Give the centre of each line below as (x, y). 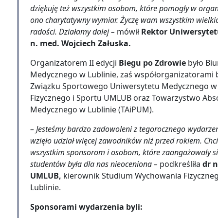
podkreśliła (181, 164)
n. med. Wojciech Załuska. (81, 43)
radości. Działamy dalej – (73, 32)
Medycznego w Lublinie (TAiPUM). (92, 109)
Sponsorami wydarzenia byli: (86, 207)
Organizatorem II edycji (73, 63)
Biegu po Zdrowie (151, 63)
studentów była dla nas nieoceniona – (95, 164)
